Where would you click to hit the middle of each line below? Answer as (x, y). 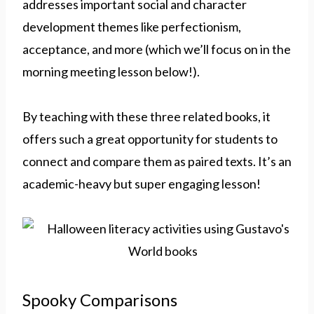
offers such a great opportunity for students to (150, 138)
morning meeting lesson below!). (111, 71)
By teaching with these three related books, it (146, 116)
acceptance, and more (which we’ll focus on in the (157, 49)
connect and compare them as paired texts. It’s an (157, 161)
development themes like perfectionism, (132, 26)
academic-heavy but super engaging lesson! (142, 183)
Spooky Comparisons (100, 299)
